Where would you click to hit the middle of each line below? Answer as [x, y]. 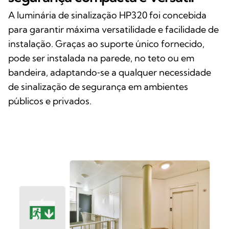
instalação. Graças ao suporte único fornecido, [106, 43]
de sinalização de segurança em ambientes [98, 86]
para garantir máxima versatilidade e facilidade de [113, 29]
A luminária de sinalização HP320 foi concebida [107, 15]
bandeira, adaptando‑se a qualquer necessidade [110, 72]
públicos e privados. [50, 101]
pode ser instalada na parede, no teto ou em [101, 58]
